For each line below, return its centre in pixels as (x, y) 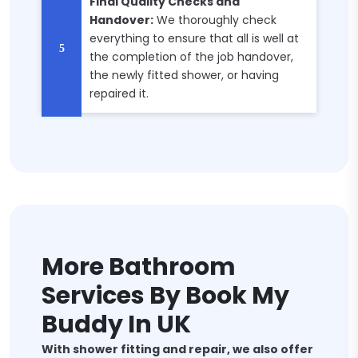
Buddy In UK (116, 324)
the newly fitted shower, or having (184, 75)
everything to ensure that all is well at (194, 38)
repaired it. (119, 93)
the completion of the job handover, (191, 57)
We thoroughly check (215, 20)
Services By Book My (165, 296)
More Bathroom (139, 267)
